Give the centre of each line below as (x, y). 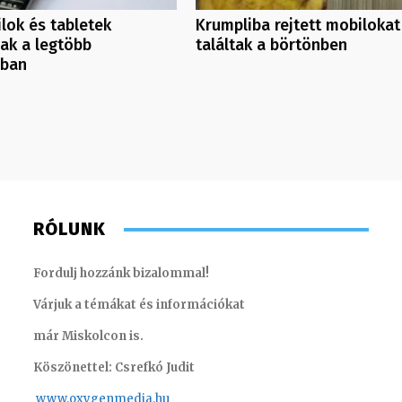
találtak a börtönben (271, 45)
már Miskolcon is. (89, 336)
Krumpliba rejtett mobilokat (297, 26)
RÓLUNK (70, 229)
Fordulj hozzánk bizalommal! (122, 274)
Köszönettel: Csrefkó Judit (114, 368)
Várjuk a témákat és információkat (140, 305)
